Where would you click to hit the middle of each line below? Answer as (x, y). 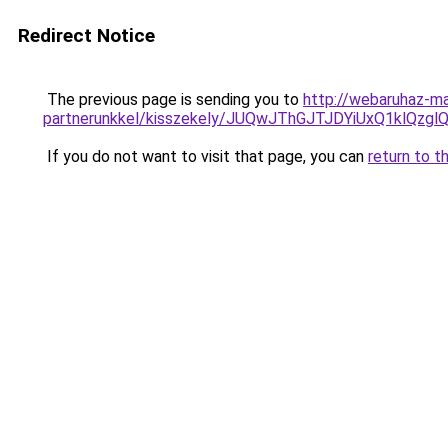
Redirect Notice (86, 35)
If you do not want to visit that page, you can (205, 156)
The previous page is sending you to (173, 99)
